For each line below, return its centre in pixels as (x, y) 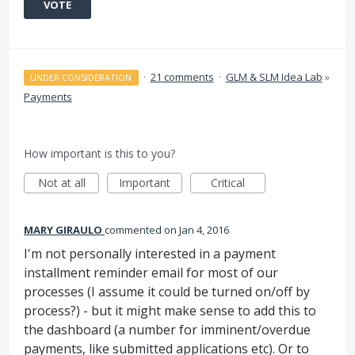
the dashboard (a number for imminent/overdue (167, 330)
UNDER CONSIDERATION (81, 78)
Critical (228, 183)
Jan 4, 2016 (204, 230)
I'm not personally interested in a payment (150, 254)
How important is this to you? (99, 154)
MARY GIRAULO (63, 230)
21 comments (182, 77)
